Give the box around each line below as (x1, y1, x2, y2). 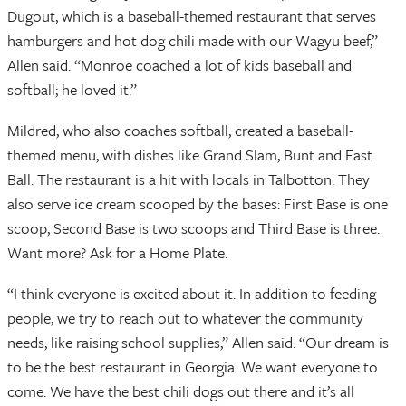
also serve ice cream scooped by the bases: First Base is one (7, 192, 388, 216)
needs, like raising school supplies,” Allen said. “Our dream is (7, 331, 389, 354)
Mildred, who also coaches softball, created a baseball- (7, 119, 353, 142)
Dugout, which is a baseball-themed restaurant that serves (7, 5, 376, 28)
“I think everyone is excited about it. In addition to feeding (7, 282, 376, 305)
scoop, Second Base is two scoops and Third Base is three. (7, 217, 380, 240)
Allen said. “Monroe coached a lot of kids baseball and (7, 53, 352, 77)
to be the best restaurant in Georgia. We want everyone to (7, 355, 378, 379)
